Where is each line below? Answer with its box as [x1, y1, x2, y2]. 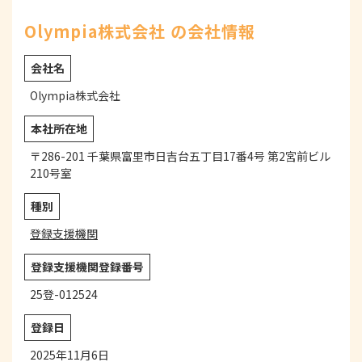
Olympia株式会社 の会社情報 [24, 19, 255, 44]
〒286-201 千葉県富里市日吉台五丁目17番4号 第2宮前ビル [30, 148, 330, 165]
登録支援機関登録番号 [31, 259, 144, 276]
